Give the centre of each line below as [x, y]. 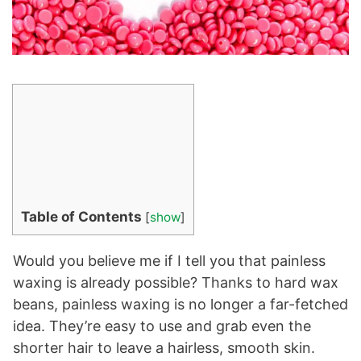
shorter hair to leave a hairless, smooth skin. [164, 347]
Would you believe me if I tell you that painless [169, 260]
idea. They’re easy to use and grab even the [162, 326]
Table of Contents [81, 216]
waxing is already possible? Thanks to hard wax [176, 282]
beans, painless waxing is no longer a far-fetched [180, 304]
